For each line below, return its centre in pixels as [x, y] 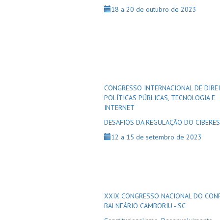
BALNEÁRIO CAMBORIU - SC [145, 206]
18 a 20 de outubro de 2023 [154, 9]
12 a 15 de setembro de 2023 [156, 137]
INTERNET [119, 108]
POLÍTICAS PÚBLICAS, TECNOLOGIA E [160, 98]
